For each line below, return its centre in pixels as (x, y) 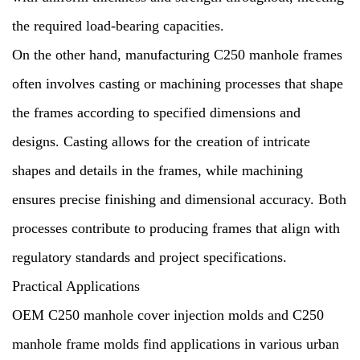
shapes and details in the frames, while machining (157, 170)
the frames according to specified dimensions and (156, 112)
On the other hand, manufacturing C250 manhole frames (177, 55)
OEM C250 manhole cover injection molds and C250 (168, 315)
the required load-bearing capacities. (118, 26)
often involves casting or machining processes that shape (178, 84)
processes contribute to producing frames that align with (176, 228)
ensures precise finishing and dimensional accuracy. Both (179, 199)
